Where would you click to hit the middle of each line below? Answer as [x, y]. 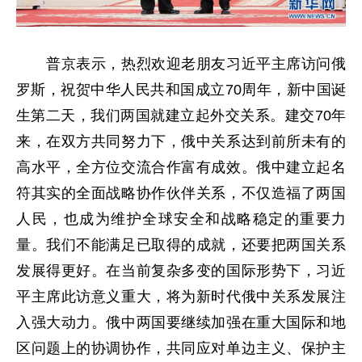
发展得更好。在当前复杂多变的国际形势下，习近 [181, 270]
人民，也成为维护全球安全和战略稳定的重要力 [181, 219]
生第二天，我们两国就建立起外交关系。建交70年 [181, 115]
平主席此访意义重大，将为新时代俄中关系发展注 [181, 296]
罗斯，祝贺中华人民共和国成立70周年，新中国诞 [181, 89]
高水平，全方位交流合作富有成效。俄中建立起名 [181, 167]
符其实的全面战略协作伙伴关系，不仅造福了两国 [181, 193]
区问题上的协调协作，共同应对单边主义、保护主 [181, 348]
